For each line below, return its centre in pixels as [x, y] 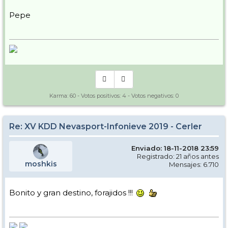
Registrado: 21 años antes [178, 156]
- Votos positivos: [99, 95]
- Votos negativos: [151, 95]
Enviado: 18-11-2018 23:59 [175, 148]
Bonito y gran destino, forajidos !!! [72, 192]
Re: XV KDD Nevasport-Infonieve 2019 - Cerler [106, 126]
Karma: [60, 95]
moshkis [41, 164]
